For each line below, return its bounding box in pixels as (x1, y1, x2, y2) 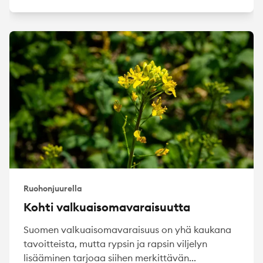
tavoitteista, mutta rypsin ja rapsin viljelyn (23, 238, 207, 250)
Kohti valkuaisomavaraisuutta (23, 200, 190, 215)
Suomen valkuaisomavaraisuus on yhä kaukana (23, 224, 231, 236)
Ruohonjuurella (23, 183, 82, 194)
